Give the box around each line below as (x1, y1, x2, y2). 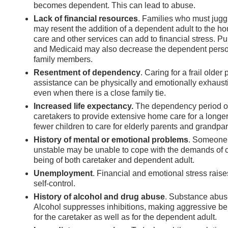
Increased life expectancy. (34, 101, 133, 110)
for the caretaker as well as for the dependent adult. (34, 212, 217, 221)
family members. (34, 54, 93, 64)
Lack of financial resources (34, 14, 138, 23)
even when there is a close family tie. (34, 88, 166, 97)
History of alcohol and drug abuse (34, 192, 165, 201)
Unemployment (34, 168, 93, 178)
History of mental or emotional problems (34, 135, 188, 144)
